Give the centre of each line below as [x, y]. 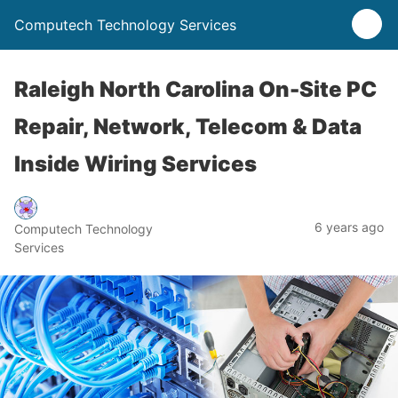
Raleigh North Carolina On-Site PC [195, 89]
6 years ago [349, 227]
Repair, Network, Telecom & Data [188, 127]
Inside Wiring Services [135, 164]
